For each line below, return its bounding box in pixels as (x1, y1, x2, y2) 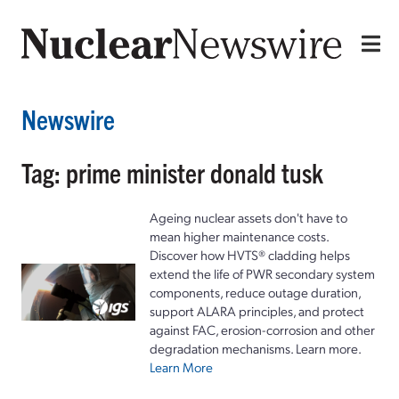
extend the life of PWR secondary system (150, 264, 375, 282)
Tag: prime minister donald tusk (21, 155, 323, 189)
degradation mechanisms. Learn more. (150, 338, 362, 357)
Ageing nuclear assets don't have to (150, 208, 347, 226)
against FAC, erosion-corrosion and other (150, 320, 375, 338)
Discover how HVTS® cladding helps (150, 245, 350, 264)
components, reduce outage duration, (150, 282, 361, 301)
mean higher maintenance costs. (150, 226, 329, 245)
